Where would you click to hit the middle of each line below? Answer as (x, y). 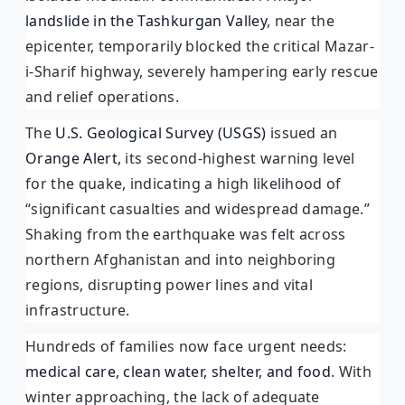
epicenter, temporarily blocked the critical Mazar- (200, 46)
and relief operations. (103, 96)
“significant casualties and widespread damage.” (198, 208)
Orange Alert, (75, 158)
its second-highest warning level (240, 158)
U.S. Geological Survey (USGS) (161, 132)
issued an (302, 132)
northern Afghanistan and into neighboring (181, 259)
